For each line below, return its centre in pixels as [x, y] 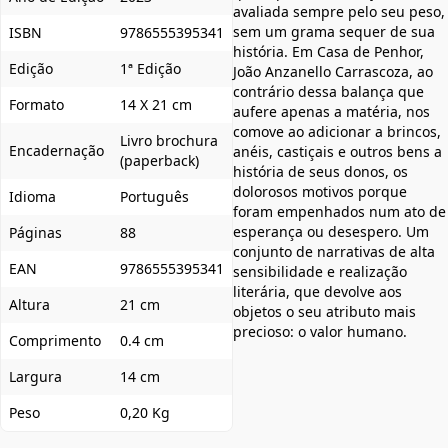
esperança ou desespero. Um [331, 231]
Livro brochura [169, 140]
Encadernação [56, 150]
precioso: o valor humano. [320, 331]
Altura [29, 304]
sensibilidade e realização [320, 271]
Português [154, 196]
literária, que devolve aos [317, 291]
